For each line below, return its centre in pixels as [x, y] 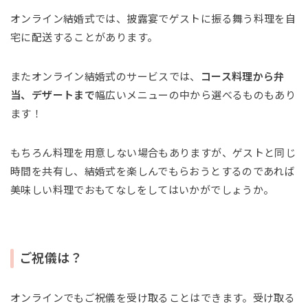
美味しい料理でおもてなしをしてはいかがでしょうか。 [142, 190]
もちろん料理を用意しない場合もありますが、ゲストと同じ [153, 153]
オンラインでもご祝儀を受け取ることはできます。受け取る [153, 298]
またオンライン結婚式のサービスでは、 [106, 76]
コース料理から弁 [242, 76]
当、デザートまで [53, 95]
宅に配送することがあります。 [84, 37]
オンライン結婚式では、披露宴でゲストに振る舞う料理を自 [153, 19]
